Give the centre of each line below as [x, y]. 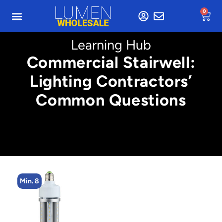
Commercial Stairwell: [111, 62]
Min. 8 [29, 181]
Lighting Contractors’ [111, 81]
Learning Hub [111, 45]
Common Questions [111, 100]
